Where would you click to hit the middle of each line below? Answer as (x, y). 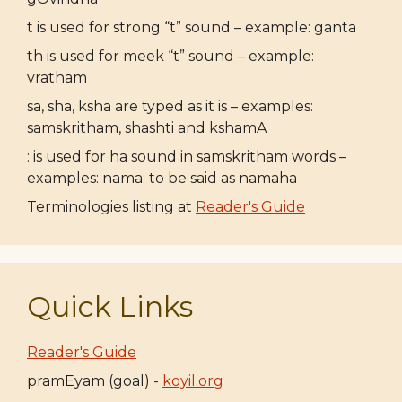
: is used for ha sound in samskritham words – (187, 157)
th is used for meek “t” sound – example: (170, 56)
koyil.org (193, 381)
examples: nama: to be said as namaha (162, 178)
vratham (57, 78)
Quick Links (110, 306)
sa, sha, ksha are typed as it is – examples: (170, 106)
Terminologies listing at (111, 207)
